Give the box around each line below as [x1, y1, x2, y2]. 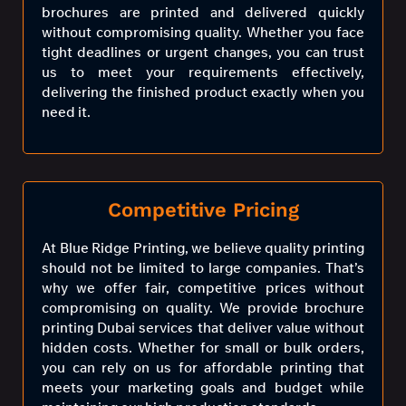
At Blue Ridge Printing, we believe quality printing [42, 239, 364, 257]
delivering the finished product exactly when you [42, 82, 364, 101]
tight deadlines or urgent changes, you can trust [42, 43, 364, 61]
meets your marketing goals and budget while [42, 379, 364, 397]
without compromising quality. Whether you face [42, 23, 364, 41]
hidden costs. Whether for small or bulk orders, [42, 339, 364, 357]
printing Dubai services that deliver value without [42, 319, 364, 337]
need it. [42, 102, 91, 121]
